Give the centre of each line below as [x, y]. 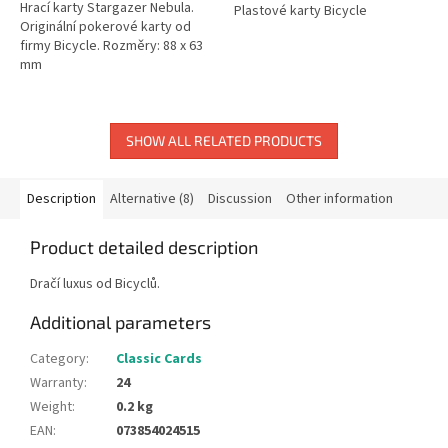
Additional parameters [120, 321]
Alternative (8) [152, 198]
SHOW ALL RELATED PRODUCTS [224, 140]
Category [58, 358]
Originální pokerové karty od [105, 26]
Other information [339, 198]
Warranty [57, 382]
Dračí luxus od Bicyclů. [95, 283]
